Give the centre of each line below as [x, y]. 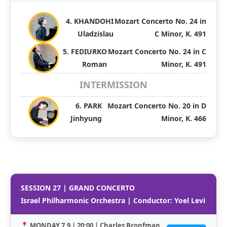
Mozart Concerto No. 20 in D [157, 105]
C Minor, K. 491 [180, 33]
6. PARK [88, 105]
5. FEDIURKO [85, 51]
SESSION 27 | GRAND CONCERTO [78, 187]
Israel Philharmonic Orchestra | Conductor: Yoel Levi [113, 200]
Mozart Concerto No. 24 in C [157, 51]
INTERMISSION [113, 84]
